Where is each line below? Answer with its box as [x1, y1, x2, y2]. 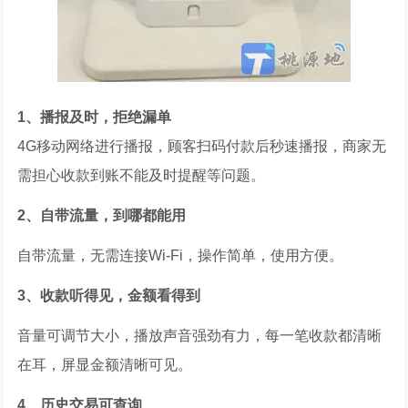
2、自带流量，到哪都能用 [17, 208, 187, 223]
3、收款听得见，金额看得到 [17, 288, 201, 303]
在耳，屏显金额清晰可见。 [17, 357, 193, 372]
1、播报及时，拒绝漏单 [17, 109, 172, 125]
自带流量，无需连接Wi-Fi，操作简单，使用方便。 [17, 248, 344, 263]
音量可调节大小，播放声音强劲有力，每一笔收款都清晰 [17, 328, 382, 343]
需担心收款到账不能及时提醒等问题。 [17, 168, 266, 183]
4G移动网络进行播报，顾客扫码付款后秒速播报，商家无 [17, 138, 387, 154]
